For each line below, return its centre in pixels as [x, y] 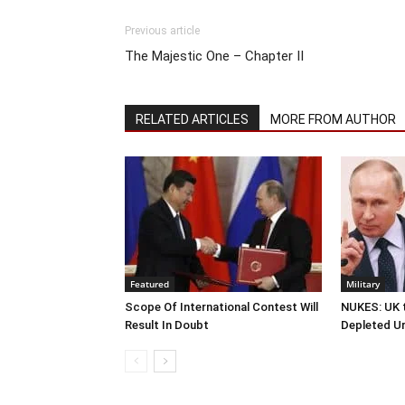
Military [363, 283]
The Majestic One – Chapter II [214, 56]
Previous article [162, 30]
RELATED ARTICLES [192, 119]
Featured [150, 283]
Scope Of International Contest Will [221, 306]
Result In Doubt [167, 325]
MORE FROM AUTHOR [333, 119]
